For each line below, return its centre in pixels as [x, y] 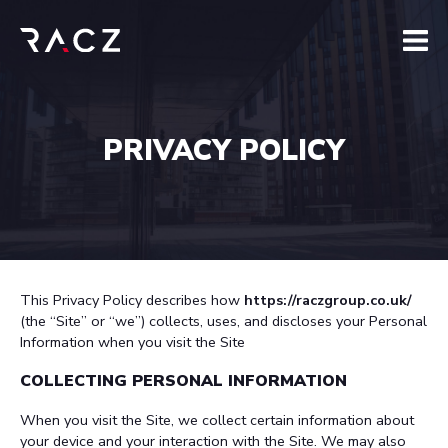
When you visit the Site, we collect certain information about [217, 420]
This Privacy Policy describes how [132, 300]
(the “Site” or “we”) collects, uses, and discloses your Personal [223, 321]
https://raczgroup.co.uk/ [328, 300]
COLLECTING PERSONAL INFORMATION [183, 381]
